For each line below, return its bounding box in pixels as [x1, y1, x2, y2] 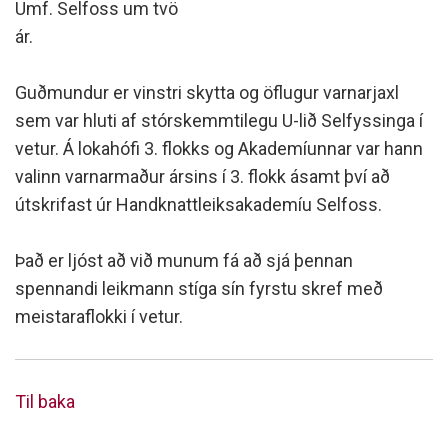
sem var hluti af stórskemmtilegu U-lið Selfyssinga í [15, 110, 423, 131]
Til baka [15, 391, 75, 412]
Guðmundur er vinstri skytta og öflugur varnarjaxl [15, 82, 399, 103]
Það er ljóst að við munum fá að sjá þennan [15, 250, 353, 271]
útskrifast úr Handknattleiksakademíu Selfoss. [15, 194, 382, 215]
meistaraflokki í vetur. [15, 306, 183, 327]
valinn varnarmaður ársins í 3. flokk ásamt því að [15, 166, 390, 187]
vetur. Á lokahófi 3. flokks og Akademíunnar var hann [15, 138, 423, 159]
